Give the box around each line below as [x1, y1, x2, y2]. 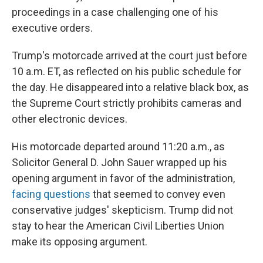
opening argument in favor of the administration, [12, 172, 235, 184]
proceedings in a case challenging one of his [12, 6, 218, 18]
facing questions [12, 188, 90, 200]
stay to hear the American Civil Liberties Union [12, 220, 224, 232]
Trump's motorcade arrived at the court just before [12, 49, 247, 62]
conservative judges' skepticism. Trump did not [12, 204, 233, 216]
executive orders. [12, 22, 93, 34]
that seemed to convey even [90, 188, 225, 200]
